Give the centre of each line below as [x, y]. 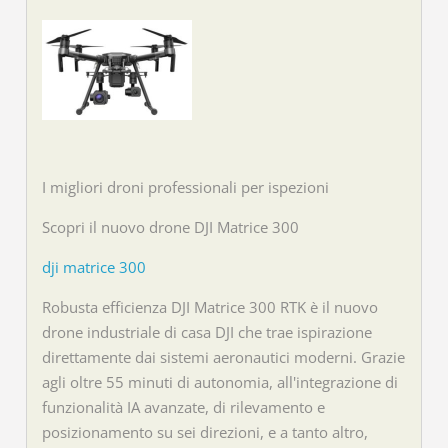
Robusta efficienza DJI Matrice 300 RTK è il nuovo [210, 306]
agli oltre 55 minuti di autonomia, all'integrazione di [220, 381]
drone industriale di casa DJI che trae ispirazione [207, 331]
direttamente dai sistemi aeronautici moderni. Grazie [224, 356]
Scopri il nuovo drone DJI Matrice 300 [171, 226]
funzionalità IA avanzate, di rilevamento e [184, 406]
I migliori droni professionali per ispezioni [186, 186]
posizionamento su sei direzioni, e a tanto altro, [205, 431]
